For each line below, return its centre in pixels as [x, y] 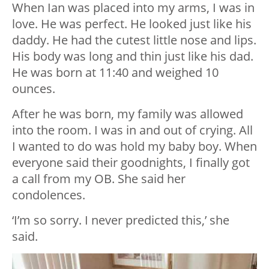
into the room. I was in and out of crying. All [132, 130]
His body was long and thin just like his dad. [133, 56]
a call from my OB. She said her [99, 179]
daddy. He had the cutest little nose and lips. [134, 40]
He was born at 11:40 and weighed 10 [115, 73]
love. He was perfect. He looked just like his [132, 24]
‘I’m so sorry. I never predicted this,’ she [121, 220]
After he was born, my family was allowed [128, 114]
